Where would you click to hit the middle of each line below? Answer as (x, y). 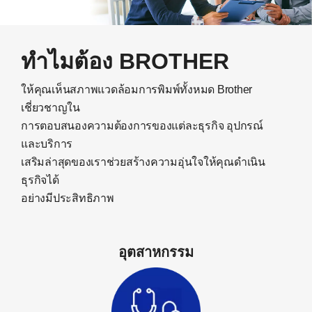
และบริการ (47, 144)
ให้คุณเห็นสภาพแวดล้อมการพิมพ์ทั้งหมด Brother (136, 90)
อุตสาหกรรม (156, 252)
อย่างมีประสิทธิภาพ (68, 198)
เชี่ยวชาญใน (50, 108)
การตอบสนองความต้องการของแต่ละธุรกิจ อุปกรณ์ (142, 126)
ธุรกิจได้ (40, 180)
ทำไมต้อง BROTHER (125, 62)
